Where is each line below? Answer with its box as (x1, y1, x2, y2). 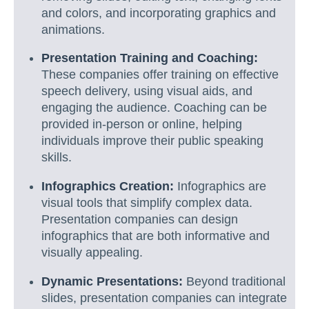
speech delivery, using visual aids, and (41, 84, 252, 99)
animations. (41, 22, 105, 37)
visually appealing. (41, 245, 143, 259)
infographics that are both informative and (41, 228, 270, 243)
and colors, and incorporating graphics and (41, 6, 276, 20)
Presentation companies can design (41, 212, 238, 226)
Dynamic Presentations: (41, 274, 183, 288)
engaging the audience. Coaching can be (41, 101, 267, 115)
